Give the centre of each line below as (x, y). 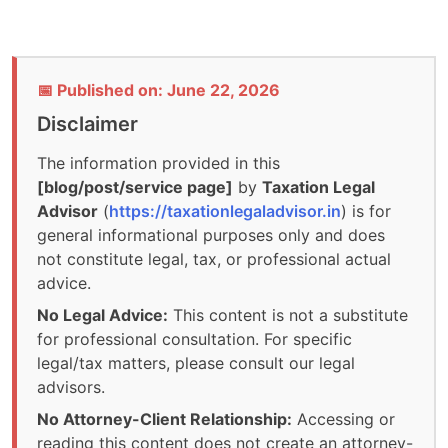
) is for (366, 211)
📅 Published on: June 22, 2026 (158, 90)
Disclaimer (87, 124)
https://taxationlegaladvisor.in (225, 211)
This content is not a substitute (288, 315)
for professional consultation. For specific (194, 339)
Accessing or (343, 419)
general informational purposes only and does (211, 235)
